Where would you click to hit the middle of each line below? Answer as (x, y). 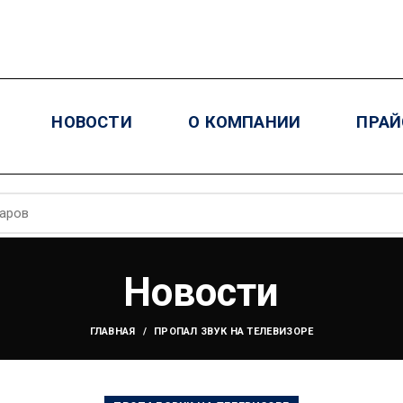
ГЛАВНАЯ (112, 331)
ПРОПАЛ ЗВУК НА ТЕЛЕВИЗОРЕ (233, 331)
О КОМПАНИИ (245, 122)
